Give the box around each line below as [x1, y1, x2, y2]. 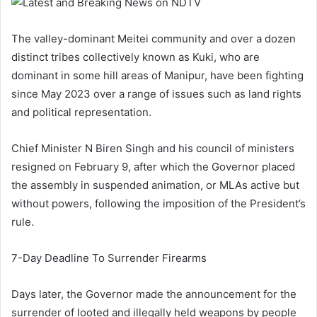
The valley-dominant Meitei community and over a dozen [11, 32, 296, 45]
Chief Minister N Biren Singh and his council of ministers [11, 142, 294, 155]
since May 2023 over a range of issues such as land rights [11, 87, 301, 100]
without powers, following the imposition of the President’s [11, 197, 306, 210]
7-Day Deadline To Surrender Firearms [11, 251, 207, 265]
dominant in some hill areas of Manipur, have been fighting [11, 69, 304, 82]
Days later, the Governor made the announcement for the [11, 287, 296, 301]
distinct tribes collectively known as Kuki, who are [11, 50, 260, 64]
